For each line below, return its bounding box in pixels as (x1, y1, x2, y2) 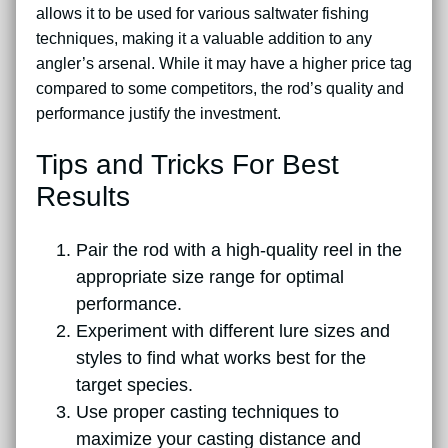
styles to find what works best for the (76, 347, 366, 368)
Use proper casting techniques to (76, 401, 339, 422)
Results (36, 181, 130, 213)
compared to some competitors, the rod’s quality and (36, 80, 404, 98)
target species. (76, 374, 193, 395)
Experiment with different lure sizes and (76, 320, 390, 341)
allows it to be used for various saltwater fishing (36, 5, 369, 23)
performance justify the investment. (36, 105, 281, 123)
